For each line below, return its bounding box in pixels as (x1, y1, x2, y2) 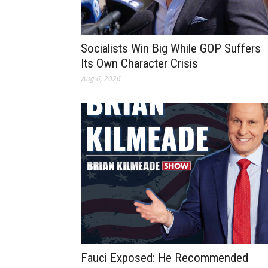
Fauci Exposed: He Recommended (81, 251, 248, 266)
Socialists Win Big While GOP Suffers (81, 41, 261, 56)
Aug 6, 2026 (81, 75, 120, 83)
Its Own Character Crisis (81, 56, 198, 71)
